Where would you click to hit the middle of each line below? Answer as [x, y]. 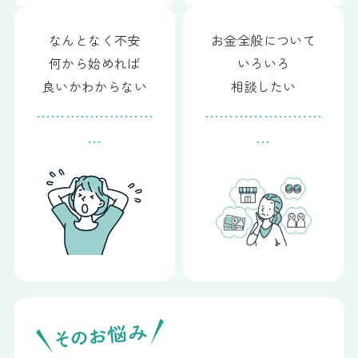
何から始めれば [95, 63]
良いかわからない [95, 86]
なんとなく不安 [95, 40]
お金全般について [263, 40]
